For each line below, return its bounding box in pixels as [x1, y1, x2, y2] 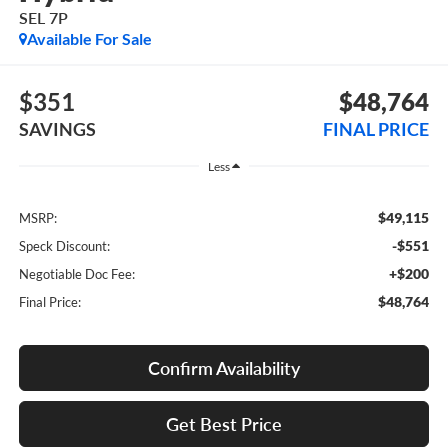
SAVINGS [18, 117, 96, 140]
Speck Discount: [18, 238, 110, 255]
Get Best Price [166, 413, 282, 436]
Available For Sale [26, 29, 152, 49]
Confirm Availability [148, 357, 300, 380]
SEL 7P [18, 8, 68, 28]
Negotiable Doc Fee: [18, 266, 135, 283]
